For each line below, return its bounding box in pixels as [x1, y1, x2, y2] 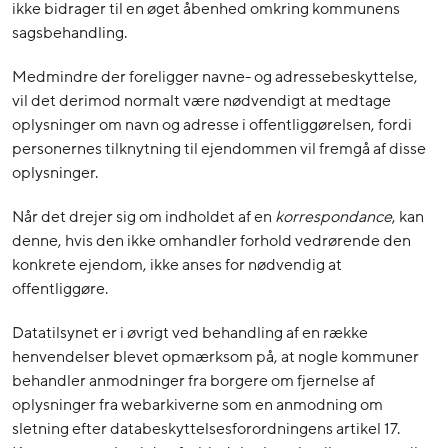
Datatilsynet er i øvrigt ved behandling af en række [12, 322, 368, 345]
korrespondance [275, 206, 392, 229]
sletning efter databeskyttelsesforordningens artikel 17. [12, 418, 403, 441]
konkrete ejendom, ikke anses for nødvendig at [12, 254, 342, 277]
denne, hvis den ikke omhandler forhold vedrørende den [12, 230, 411, 253]
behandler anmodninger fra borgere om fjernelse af [12, 370, 375, 393]
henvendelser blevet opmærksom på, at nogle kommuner [12, 346, 419, 369]
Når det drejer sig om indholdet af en [12, 206, 275, 229]
